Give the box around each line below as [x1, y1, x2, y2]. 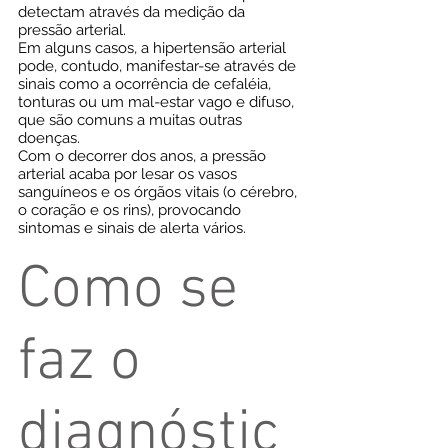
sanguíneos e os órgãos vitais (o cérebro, [18, 183, 297, 201]
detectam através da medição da [18, 3, 245, 21]
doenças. [18, 129, 80, 147]
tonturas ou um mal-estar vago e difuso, [18, 93, 294, 111]
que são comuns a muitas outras [18, 111, 242, 129]
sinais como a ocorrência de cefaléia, [18, 75, 271, 93]
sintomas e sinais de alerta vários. [18, 219, 246, 237]
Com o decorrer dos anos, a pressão [18, 147, 266, 165]
